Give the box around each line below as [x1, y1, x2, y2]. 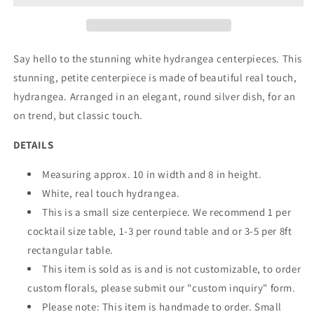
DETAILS [13, 138, 54, 152]
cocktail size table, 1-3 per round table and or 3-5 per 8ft [27, 224, 292, 238]
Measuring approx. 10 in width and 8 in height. [42, 168, 265, 182]
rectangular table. [27, 243, 114, 257]
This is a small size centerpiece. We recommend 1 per [42, 205, 292, 219]
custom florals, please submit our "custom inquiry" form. [27, 281, 296, 295]
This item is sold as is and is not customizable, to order [42, 262, 301, 276]
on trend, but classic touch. [13, 109, 146, 123]
